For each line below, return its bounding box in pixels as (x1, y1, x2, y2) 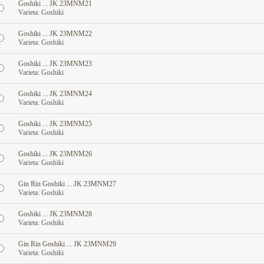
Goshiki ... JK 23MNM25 (18, 120, 92, 128)
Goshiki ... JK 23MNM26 (18, 150, 92, 158)
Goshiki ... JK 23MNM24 (18, 90, 92, 98)
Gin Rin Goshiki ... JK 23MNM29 (18, 240, 116, 248)
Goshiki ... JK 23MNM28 (18, 210, 92, 218)
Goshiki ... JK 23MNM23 (18, 60, 92, 68)
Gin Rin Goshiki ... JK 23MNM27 (18, 180, 116, 188)
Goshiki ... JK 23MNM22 (18, 29, 92, 38)
